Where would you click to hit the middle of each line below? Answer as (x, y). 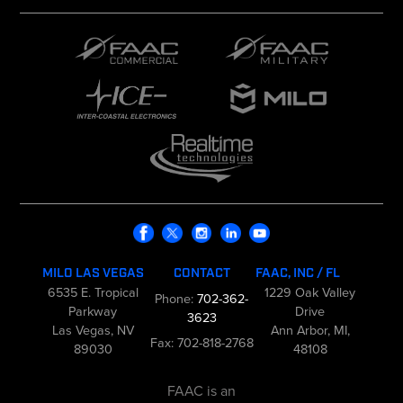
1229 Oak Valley (310, 293)
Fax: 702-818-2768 (201, 343)
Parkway (93, 312)
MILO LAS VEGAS (93, 274)
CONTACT (201, 274)
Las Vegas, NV (93, 331)
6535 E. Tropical (93, 293)
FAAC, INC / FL (298, 274)
